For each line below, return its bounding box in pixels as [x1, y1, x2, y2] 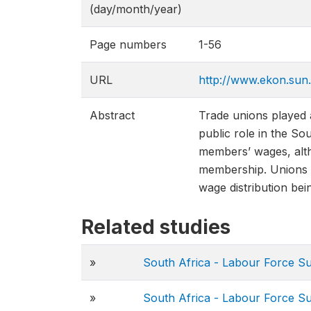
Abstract [90, 108, 135, 122]
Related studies [81, 215, 230, 239]
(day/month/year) [90, 2, 182, 16]
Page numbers [90, 37, 167, 51]
